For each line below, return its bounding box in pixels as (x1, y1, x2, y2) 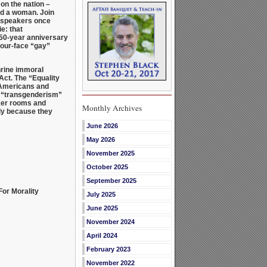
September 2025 (86, 177, 136, 185)
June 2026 (86, 122, 118, 130)
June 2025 (86, 204, 118, 212)
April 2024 (86, 232, 117, 240)
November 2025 (86, 150, 135, 157)
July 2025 (86, 191, 116, 198)
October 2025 (86, 163, 128, 171)
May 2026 (86, 136, 115, 144)
